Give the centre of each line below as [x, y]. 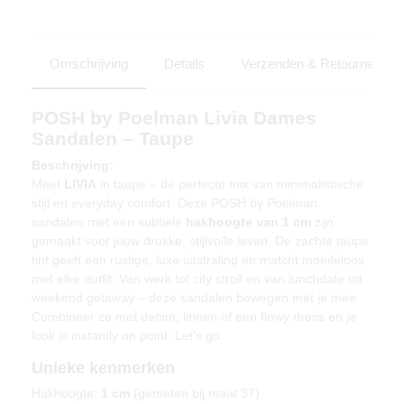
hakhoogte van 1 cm [248, 221]
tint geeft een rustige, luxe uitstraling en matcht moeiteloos [198, 259]
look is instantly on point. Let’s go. [128, 335]
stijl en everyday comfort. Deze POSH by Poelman [174, 202]
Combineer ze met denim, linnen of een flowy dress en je [194, 316]
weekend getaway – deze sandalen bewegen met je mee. [196, 297]
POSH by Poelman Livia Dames [174, 117]
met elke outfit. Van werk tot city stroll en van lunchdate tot [197, 278]
